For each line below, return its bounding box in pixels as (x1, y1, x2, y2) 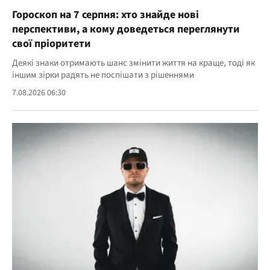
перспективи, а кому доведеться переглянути (12, 21, 240, 37)
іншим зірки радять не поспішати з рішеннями (12, 68, 194, 81)
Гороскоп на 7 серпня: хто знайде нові (12, 7, 199, 22)
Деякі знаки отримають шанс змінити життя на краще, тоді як (12, 56, 255, 69)
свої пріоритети (12, 36, 91, 51)
